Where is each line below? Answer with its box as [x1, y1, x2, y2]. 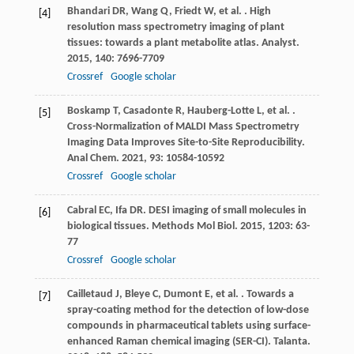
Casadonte [122, 105, 173, 118]
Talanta [273, 336, 307, 348]
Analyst [261, 37, 296, 50]
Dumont [163, 288, 202, 301]
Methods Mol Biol [151, 220, 235, 233]
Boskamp [66, 105, 111, 118]
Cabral [66, 205, 96, 217]
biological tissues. [66, 220, 152, 233]
